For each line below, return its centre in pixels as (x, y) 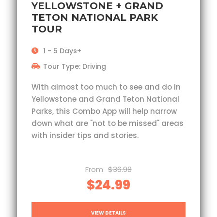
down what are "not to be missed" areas (108, 123)
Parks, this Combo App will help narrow (104, 111)
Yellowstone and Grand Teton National (105, 99)
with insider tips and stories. (85, 135)
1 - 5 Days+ (62, 51)
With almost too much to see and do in (106, 87)
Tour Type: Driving (75, 66)
